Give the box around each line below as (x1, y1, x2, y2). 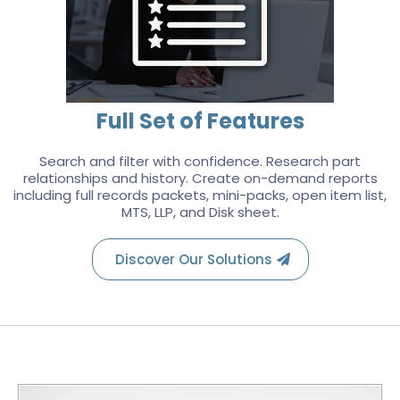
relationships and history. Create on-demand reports (22, 169, 378, 187)
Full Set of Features (96, 106, 304, 136)
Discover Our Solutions (114, 250, 272, 269)
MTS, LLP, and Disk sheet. (121, 203, 279, 221)
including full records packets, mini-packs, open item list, (13, 186, 387, 204)
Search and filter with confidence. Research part (39, 152, 361, 171)
